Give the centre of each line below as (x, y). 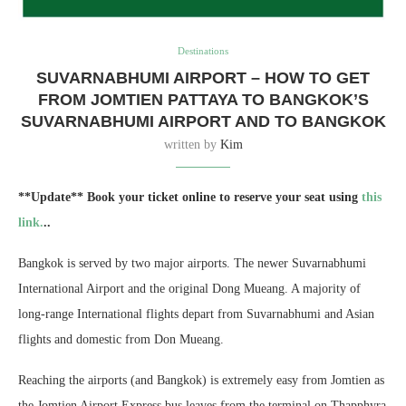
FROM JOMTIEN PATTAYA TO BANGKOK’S (203, 99)
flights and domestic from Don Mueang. (121, 339)
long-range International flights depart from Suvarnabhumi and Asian (196, 314)
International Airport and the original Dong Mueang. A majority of (189, 288)
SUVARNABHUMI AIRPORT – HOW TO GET (203, 77)
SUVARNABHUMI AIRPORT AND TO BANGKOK (203, 121)
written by (192, 144)
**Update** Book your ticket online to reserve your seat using (188, 197)
